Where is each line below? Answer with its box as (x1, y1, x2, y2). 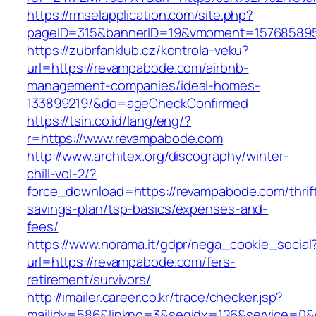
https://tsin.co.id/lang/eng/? (27, 111, 192, 130)
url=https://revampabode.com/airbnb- (27, 59, 249, 78)
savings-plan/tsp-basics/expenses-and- (27, 200, 269, 219)
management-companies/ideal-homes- (27, 76, 260, 95)
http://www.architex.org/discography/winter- (27, 147, 289, 166)
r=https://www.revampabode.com (27, 129, 224, 148)
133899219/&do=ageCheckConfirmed (27, 94, 248, 113)
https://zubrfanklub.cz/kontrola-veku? (27, 41, 250, 60)
